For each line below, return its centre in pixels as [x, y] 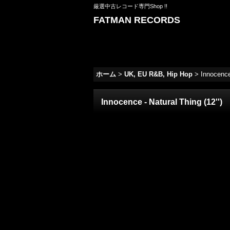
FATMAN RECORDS [137, 20]
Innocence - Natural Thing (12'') [162, 102]
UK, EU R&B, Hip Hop [158, 74]
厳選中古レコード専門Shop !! [130, 6]
